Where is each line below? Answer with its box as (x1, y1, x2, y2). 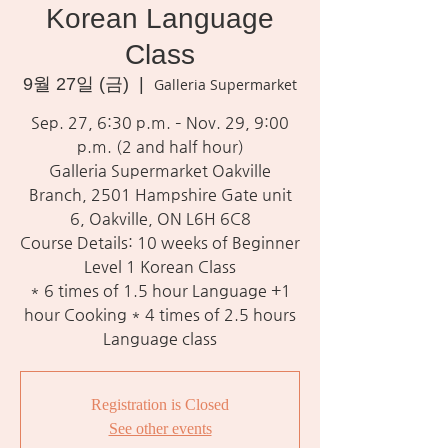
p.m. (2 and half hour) (76, 137, 244, 156)
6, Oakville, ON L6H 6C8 (69, 209, 251, 228)
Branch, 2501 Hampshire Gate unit (28, 185, 292, 204)
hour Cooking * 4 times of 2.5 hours (24, 305, 296, 324)
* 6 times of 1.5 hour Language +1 (29, 281, 291, 300)
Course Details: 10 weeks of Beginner (20, 233, 300, 252)
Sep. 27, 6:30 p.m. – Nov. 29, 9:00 (31, 113, 289, 132)
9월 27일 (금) (23, 74, 129, 94)
